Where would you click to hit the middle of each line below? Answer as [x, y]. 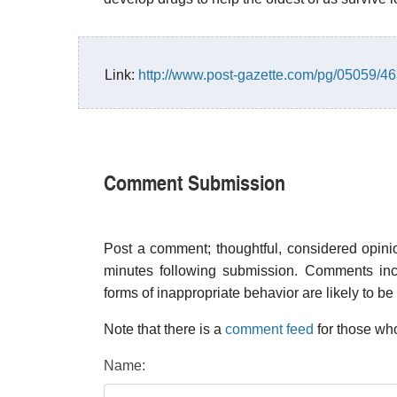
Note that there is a [164, 329]
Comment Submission [195, 182]
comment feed [269, 329]
